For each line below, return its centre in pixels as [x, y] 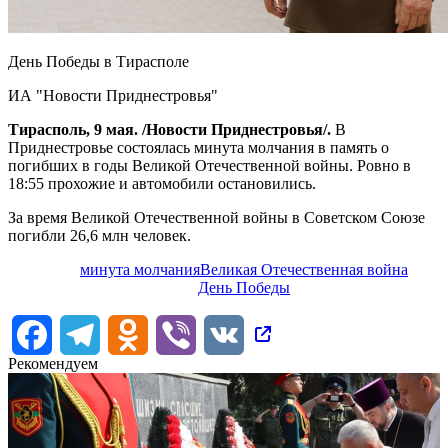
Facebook [83, 333]
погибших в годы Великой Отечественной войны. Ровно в [209, 165]
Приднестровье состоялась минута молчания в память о [198, 147]
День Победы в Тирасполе [98, 61]
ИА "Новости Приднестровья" [113, 95]
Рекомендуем [53, 363]
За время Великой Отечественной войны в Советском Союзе [216, 217]
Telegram [129, 333]
